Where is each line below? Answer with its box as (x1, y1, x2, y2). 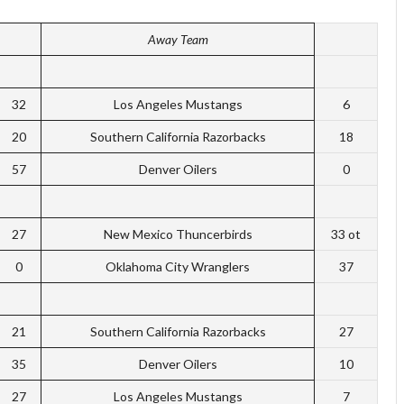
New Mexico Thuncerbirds (103, 226, 252, 243)
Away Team (147, 32, 208, 48)
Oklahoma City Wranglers (106, 259, 250, 275)
